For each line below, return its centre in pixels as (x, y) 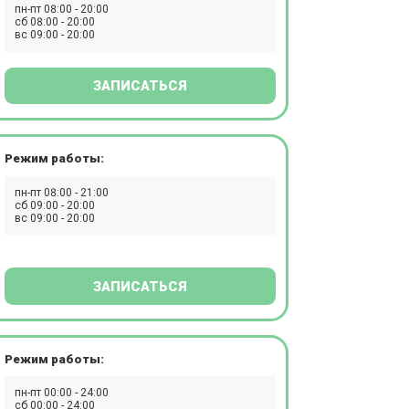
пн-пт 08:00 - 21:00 (62, 192)
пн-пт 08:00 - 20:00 (62, 10)
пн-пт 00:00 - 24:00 (62, 393)
